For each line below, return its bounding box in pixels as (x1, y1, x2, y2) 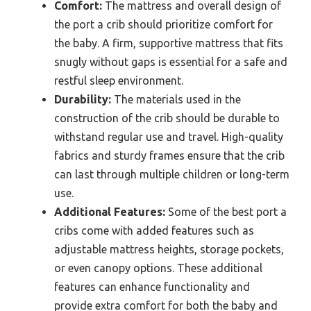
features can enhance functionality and (54, 280, 250, 294)
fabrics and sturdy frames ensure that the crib (54, 149, 285, 162)
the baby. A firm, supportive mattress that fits (54, 37, 283, 50)
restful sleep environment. (54, 74, 183, 87)
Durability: (54, 93, 111, 106)
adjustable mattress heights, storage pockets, (54, 243, 284, 256)
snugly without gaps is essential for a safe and (54, 56, 287, 69)
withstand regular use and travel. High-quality (54, 131, 283, 144)
